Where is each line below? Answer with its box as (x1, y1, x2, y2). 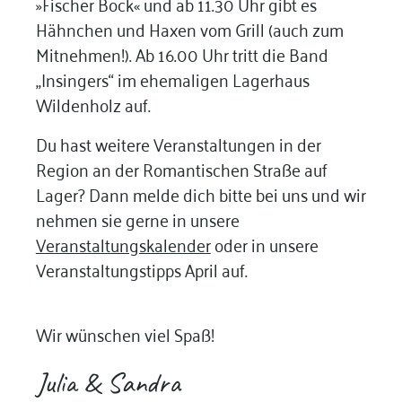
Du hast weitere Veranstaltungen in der (35, 127, 321, 160)
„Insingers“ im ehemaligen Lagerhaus (35, 63, 310, 95)
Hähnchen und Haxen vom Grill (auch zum (35, 13, 344, 45)
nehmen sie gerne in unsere (35, 203, 240, 235)
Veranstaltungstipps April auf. (35, 253, 248, 285)
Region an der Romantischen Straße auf (35, 153, 328, 185)
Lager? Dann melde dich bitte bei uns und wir (35, 178, 366, 210)
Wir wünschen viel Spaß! (35, 318, 218, 350)
